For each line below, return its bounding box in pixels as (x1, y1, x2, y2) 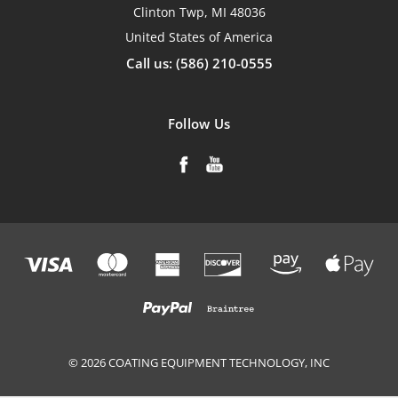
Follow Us (167, 114, 231, 132)
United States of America (125, 28, 273, 45)
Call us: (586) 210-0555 (125, 53, 273, 72)
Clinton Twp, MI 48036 (132, 3, 266, 20)
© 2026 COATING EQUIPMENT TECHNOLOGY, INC (68, 354, 330, 371)
